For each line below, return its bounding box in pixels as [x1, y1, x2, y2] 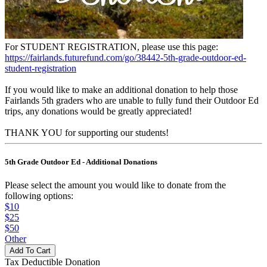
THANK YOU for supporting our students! [5, 127, 169, 138]
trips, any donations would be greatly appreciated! [5, 105, 192, 116]
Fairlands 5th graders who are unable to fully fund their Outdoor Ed [5, 95, 259, 105]
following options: [5, 190, 73, 201]
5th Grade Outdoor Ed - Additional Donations [5, 157, 157, 166]
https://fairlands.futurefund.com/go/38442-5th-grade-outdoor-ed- [5, 52, 246, 63]
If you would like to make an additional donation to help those [5, 84, 238, 95]
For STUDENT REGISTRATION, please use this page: [5, 41, 221, 52]
